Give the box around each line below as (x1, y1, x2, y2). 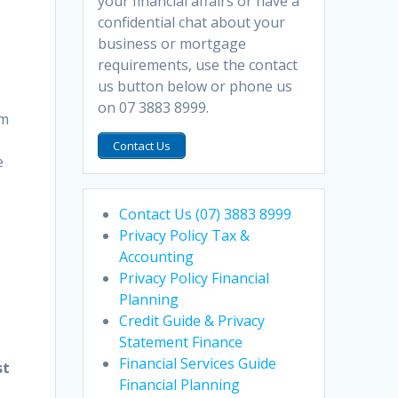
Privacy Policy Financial (119, 267, 270, 288)
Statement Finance (119, 331, 243, 352)
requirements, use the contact (98, 54, 298, 75)
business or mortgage (98, 33, 247, 53)
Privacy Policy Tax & (119, 225, 251, 245)
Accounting (119, 246, 195, 267)
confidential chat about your (98, 12, 286, 32)
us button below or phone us (98, 76, 293, 96)
